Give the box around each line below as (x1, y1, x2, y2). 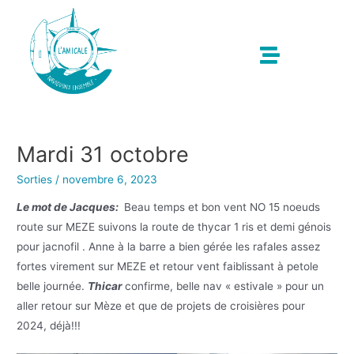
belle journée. (17, 280, 88, 293)
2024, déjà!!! (17, 319, 81, 333)
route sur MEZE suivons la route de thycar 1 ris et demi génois (17, 220, 332, 234)
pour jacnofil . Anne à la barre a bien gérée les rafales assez (17, 240, 321, 254)
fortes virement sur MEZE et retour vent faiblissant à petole (17, 260, 319, 273)
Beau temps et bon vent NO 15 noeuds (121, 201, 321, 214)
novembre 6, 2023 (62, 172, 158, 186)
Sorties (17, 172, 53, 186)
